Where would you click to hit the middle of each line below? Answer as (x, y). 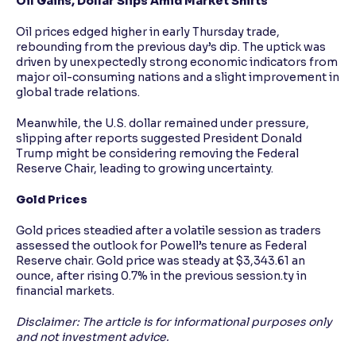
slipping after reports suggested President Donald (159, 139)
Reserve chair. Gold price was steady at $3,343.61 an (161, 261)
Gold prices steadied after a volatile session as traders (168, 231)
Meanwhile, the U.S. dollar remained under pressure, (163, 124)
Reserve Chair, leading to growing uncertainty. (145, 169)
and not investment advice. (93, 337)
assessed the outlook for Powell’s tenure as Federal (161, 246)
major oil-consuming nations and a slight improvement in (178, 77)
